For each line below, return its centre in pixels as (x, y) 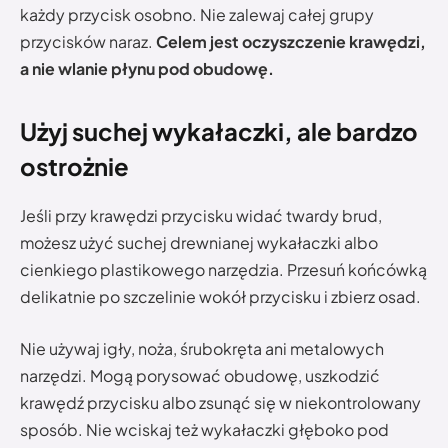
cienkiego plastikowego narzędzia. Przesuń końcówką (223, 270)
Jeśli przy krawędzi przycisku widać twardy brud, (201, 216)
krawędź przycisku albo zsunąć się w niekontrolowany (220, 402)
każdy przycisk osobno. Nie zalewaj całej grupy (197, 14)
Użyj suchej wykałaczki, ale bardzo (219, 131)
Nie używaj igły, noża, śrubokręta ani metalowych (202, 348)
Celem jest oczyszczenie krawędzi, (291, 41)
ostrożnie (74, 166)
